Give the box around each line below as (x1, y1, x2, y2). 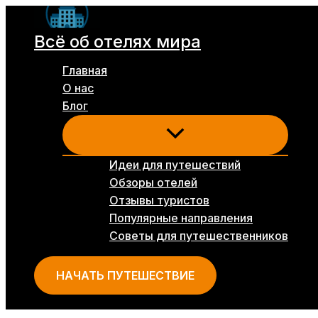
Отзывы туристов (109, 193, 209, 208)
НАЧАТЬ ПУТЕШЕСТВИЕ (56, 268, 194, 283)
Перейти (5, 6, 53, 21)
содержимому (5, 42, 87, 56)
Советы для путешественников (109, 229, 288, 243)
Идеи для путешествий (109, 158, 241, 172)
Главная (62, 63, 107, 77)
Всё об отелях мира (34, 31, 201, 52)
